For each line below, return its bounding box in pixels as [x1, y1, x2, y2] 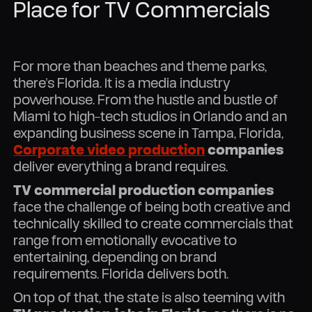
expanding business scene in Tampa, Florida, [13, 124, 284, 142]
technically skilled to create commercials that [13, 214, 294, 233]
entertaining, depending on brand [13, 248, 217, 266]
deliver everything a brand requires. [13, 157, 228, 175]
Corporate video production [13, 141, 205, 159]
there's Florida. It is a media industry [13, 74, 231, 92]
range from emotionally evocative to [13, 231, 237, 249]
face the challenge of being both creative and [13, 198, 291, 216]
